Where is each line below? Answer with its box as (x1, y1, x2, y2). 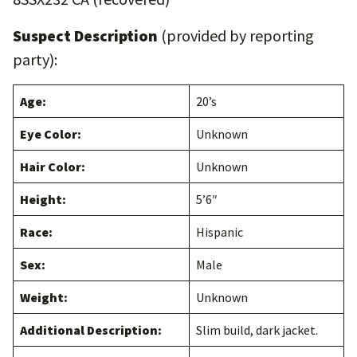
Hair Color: (20, 159, 85, 175)
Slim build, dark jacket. (196, 322, 318, 338)
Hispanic (196, 224, 243, 240)
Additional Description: (20, 322, 162, 338)
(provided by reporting (158, 25, 314, 45)
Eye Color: (20, 126, 81, 142)
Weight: (20, 289, 68, 305)
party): (13, 49, 57, 69)
